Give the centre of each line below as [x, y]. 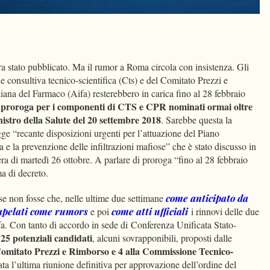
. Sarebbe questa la [196, 120]
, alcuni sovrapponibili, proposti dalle [162, 238]
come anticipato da [207, 198]
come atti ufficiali [150, 212]
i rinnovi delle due [224, 212]
